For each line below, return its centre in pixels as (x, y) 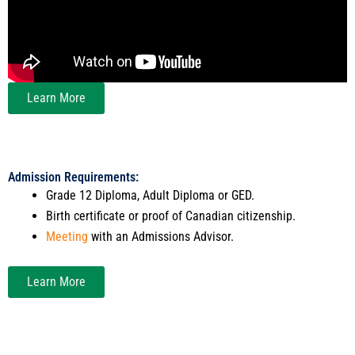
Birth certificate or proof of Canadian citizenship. (171, 216)
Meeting (67, 236)
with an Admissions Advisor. (161, 236)
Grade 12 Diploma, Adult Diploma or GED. (151, 195)
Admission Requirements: (73, 177)
